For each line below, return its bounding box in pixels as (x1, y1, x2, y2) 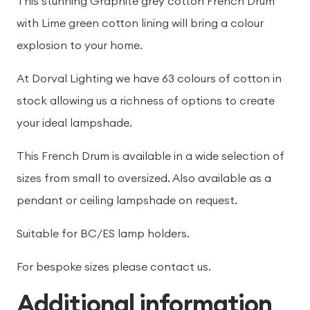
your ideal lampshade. (17, 115, 132, 129)
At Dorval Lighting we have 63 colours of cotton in (17, 71, 282, 85)
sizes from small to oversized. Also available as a (17, 170, 271, 185)
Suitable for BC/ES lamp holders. (17, 226, 190, 240)
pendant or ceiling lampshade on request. (17, 192, 237, 207)
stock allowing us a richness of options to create (17, 93, 275, 107)
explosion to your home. (17, 37, 143, 52)
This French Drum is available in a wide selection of (17, 148, 284, 163)
